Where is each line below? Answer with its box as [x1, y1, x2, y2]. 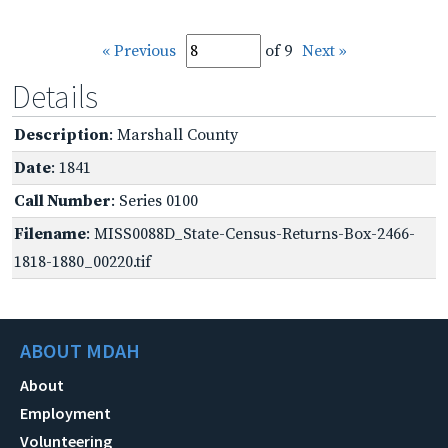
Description [14, 124, 109, 145]
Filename [14, 223, 86, 244]
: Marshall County [109, 124, 238, 145]
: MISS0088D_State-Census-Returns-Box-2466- [86, 223, 415, 244]
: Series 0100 [111, 190, 198, 211]
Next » [301, 40, 347, 61]
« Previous [101, 40, 176, 61]
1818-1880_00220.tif [14, 251, 151, 272]
